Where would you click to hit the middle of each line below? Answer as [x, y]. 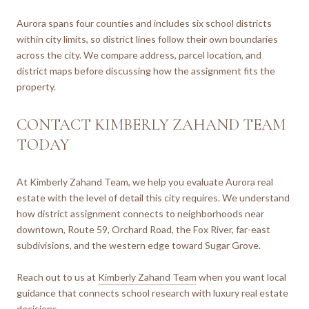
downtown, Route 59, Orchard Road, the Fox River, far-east [143, 230]
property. [36, 87]
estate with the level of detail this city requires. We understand [153, 198]
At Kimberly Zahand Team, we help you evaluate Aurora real [145, 182]
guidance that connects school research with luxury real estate [152, 293]
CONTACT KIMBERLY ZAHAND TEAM [151, 125]
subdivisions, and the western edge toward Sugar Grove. [139, 246]
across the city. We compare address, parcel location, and [139, 55]
